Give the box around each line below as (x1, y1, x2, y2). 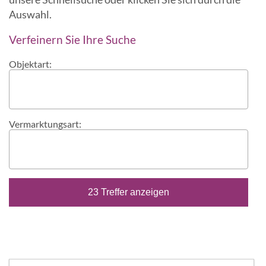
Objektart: (9, 58, 52, 69)
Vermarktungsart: (9, 118, 81, 129)
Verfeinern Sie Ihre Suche (9, 32, 136, 46)
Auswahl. (9, 7, 52, 21)
